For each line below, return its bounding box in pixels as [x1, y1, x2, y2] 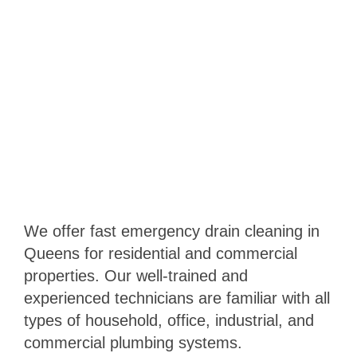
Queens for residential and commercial [23, 245, 297, 263]
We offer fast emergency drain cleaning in [23, 222, 320, 241]
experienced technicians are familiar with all [23, 289, 330, 308]
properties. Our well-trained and [23, 267, 248, 285]
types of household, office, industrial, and [23, 312, 314, 330]
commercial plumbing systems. [23, 334, 242, 352]
